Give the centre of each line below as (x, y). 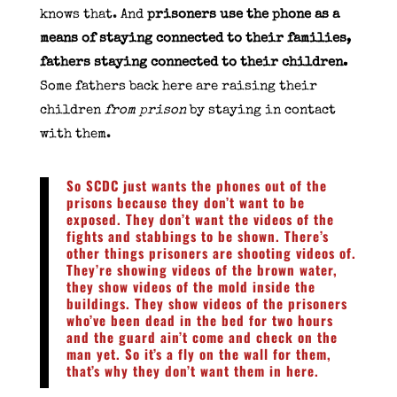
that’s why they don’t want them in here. (192, 370)
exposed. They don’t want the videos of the (200, 218)
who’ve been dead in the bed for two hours (199, 319)
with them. (75, 134)
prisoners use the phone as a (243, 14)
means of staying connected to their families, (195, 38)
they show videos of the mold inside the (191, 286)
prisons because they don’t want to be (185, 202)
